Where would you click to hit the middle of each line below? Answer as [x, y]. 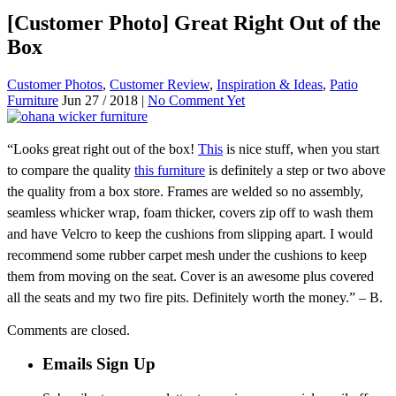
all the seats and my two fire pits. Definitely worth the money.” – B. [195, 297]
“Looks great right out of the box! [103, 148]
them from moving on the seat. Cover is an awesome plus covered [190, 276]
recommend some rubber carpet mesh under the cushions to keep [187, 255]
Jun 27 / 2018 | [105, 100]
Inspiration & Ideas [270, 84]
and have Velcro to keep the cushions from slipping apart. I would [190, 233]
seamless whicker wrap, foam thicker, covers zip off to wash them [190, 212]
